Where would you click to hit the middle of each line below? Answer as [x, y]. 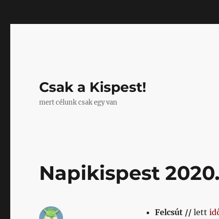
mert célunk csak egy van [78, 102]
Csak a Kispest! [93, 87]
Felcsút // [174, 212]
